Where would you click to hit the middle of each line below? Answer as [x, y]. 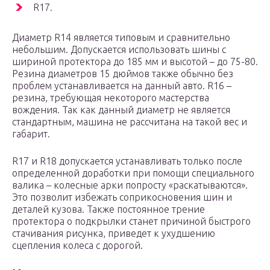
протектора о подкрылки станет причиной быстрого [131, 221]
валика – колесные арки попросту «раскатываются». [130, 185]
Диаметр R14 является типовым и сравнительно [121, 38]
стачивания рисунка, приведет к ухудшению [114, 234]
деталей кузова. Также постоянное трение [108, 209]
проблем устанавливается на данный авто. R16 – [122, 86]
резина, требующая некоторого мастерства [111, 98]
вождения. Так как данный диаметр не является [121, 110]
